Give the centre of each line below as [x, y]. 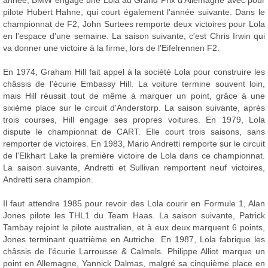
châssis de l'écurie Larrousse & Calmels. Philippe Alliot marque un [134, 251]
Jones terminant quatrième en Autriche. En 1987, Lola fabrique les [134, 239]
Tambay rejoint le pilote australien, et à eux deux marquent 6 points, [134, 227]
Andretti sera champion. [48, 179]
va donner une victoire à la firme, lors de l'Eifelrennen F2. [111, 48]
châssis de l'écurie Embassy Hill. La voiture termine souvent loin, [134, 84]
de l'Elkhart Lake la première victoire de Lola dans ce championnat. [134, 156]
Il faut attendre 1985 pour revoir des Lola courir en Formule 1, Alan [134, 203]
